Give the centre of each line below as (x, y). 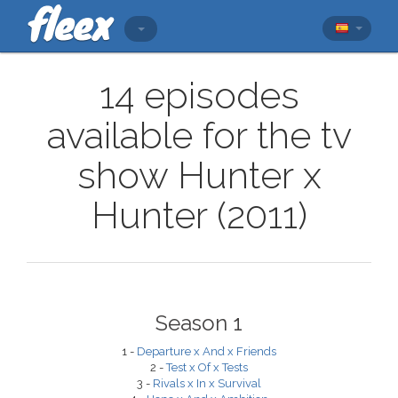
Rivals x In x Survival (207, 383)
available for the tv (199, 135)
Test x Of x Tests (207, 367)
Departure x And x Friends (207, 351)
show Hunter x (199, 175)
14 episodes (199, 96)
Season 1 (199, 323)
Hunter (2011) (199, 215)
